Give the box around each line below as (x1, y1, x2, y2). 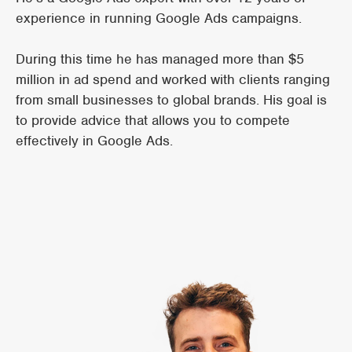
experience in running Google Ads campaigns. (16, 9, 302, 27)
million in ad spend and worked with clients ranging (16, 71, 330, 88)
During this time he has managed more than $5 (16, 50, 304, 68)
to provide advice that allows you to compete (16, 112, 290, 129)
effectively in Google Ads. (16, 132, 173, 149)
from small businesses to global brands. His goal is (16, 91, 327, 108)
